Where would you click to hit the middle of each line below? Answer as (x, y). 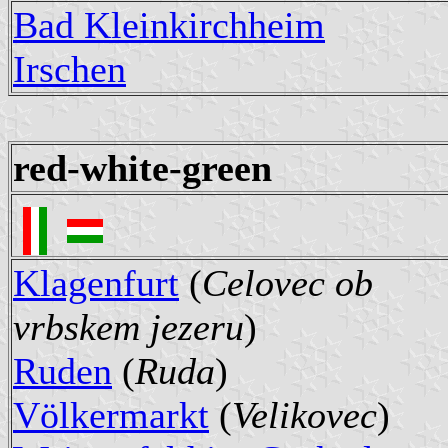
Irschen (69, 69)
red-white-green (142, 168)
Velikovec (304, 415)
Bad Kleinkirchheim (169, 25)
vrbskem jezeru (128, 327)
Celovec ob (287, 283)
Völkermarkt (111, 415)
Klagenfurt (96, 283)
